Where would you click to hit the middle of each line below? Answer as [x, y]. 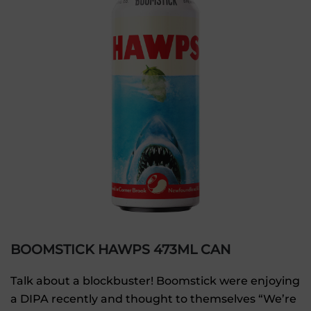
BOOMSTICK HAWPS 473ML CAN [120, 249]
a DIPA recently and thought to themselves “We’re [153, 299]
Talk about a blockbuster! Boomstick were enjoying [155, 281]
